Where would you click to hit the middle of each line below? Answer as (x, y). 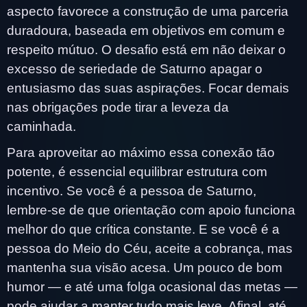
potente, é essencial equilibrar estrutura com (137, 171)
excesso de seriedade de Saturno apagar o (135, 69)
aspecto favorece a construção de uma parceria (148, 11)
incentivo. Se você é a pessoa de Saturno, (132, 191)
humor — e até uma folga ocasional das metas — (152, 286)
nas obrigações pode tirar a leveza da (118, 107)
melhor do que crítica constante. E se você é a (143, 229)
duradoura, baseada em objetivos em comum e (146, 30)
